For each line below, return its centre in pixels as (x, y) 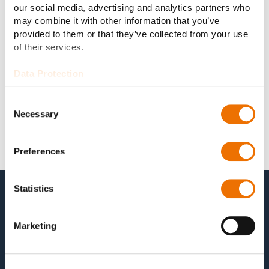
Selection (23, 116)
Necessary (36, 114)
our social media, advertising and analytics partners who (132, 7)
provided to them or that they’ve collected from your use (131, 34)
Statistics (34, 189)
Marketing (35, 226)
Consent (21, 102)
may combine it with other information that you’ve (117, 20)
